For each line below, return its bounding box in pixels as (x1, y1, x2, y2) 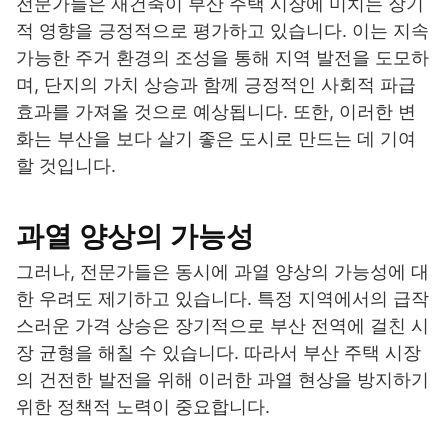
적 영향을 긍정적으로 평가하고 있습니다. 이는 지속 (16, 20, 429, 42)
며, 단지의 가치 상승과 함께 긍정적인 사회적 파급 (16, 74, 416, 96)
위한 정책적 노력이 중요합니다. (16, 396, 270, 418)
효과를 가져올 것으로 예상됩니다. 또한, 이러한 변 (16, 101, 416, 123)
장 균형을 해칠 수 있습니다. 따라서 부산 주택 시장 (16, 342, 421, 364)
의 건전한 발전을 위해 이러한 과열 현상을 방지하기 (16, 369, 429, 391)
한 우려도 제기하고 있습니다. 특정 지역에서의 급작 (16, 288, 429, 310)
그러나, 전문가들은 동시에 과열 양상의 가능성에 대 (16, 261, 429, 283)
